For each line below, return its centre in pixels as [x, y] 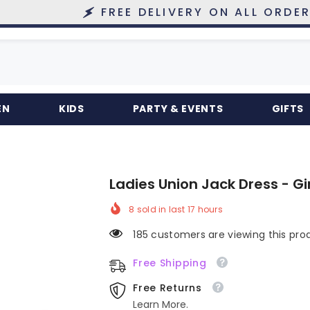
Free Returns [167, 288]
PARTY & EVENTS [178, 109]
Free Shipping [170, 263]
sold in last [161, 209]
